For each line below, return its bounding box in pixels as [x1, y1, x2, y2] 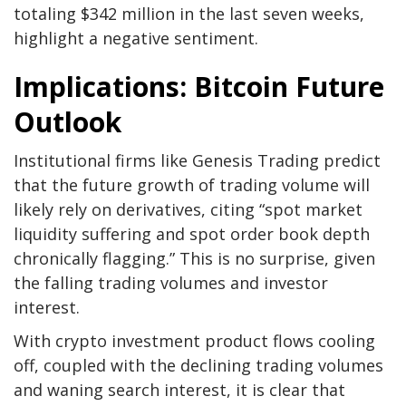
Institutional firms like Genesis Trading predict [14, 150, 381, 172]
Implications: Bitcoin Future [14, 68, 384, 106]
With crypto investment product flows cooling [14, 330, 375, 353]
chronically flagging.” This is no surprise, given [14, 247, 375, 270]
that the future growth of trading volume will [14, 174, 370, 197]
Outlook [14, 103, 121, 141]
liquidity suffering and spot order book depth [14, 223, 370, 246]
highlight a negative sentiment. [14, 27, 258, 50]
